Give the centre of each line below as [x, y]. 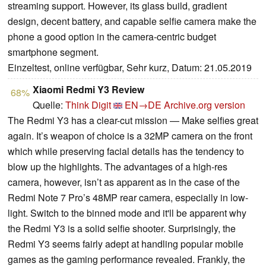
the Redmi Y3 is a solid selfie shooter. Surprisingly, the [122, 229]
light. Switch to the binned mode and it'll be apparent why [127, 213]
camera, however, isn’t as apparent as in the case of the [124, 182]
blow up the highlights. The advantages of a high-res [118, 167]
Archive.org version [205, 105]
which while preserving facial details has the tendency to [126, 151]
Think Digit [88, 105]
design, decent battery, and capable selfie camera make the [132, 21]
